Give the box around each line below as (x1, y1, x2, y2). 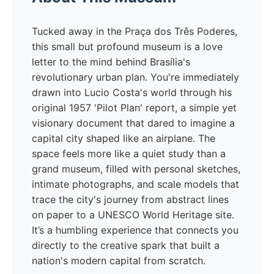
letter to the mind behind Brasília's (32, 56, 190, 68)
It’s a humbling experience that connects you (32, 224, 239, 236)
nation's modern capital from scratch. (32, 254, 206, 267)
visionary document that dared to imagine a (32, 117, 235, 129)
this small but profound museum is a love (32, 40, 223, 53)
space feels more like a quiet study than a (32, 147, 226, 160)
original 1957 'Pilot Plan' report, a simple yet (32, 102, 237, 114)
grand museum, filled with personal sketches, (32, 163, 240, 175)
